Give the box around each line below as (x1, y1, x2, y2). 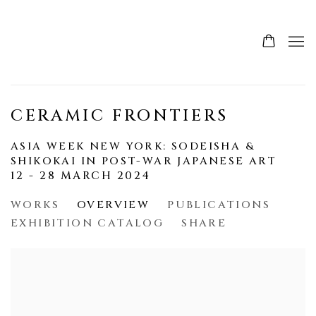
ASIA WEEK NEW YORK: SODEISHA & (11, 139, 255, 154)
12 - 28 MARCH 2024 (11, 169, 151, 183)
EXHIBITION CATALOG (11, 216, 164, 231)
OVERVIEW (77, 197, 150, 212)
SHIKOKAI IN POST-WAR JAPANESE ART (11, 154, 277, 169)
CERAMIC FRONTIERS (11, 105, 229, 126)
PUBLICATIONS (167, 197, 271, 212)
